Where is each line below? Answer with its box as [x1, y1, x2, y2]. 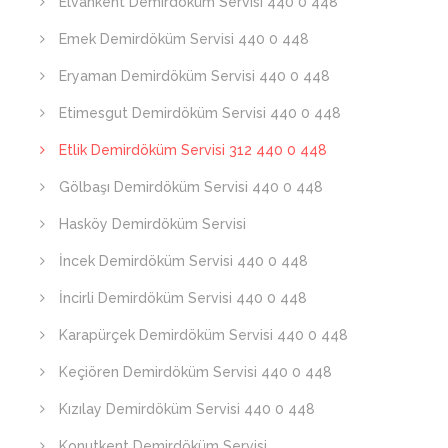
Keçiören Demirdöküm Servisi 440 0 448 [55, 363, 332, 380]
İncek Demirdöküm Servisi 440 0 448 [55, 252, 308, 269]
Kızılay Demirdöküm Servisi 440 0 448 [55, 400, 315, 417]
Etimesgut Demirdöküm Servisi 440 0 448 [55, 104, 341, 121]
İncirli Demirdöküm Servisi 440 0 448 [55, 289, 307, 306]
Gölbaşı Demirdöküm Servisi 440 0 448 [55, 178, 323, 195]
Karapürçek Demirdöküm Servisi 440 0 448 [55, 326, 348, 343]
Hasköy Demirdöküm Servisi [55, 215, 246, 232]
